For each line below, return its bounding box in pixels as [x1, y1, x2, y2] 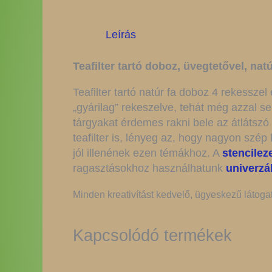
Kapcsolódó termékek [73, 226, 232, 245]
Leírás [106, 29, 136, 41]
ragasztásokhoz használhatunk [73, 162, 226, 174]
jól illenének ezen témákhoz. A [73, 147, 222, 159]
